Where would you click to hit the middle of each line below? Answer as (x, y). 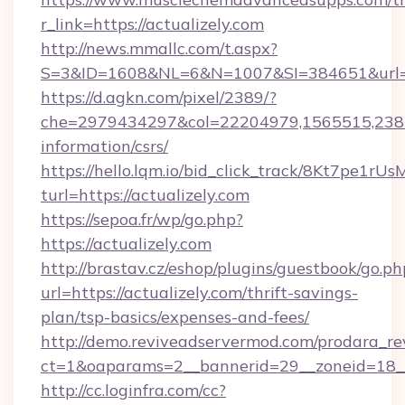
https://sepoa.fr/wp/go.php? (142, 219)
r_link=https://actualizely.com (152, 24)
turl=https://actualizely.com (145, 195)
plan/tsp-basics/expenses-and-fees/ (175, 317)
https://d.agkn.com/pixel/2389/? (159, 97)
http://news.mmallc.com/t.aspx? (159, 48)
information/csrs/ (104, 146)
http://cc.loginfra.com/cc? (133, 390)
